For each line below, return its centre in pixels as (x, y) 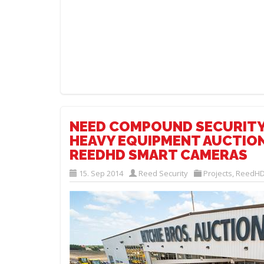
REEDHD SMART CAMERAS (159, 155)
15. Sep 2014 (101, 173)
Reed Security (163, 173)
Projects (218, 173)
